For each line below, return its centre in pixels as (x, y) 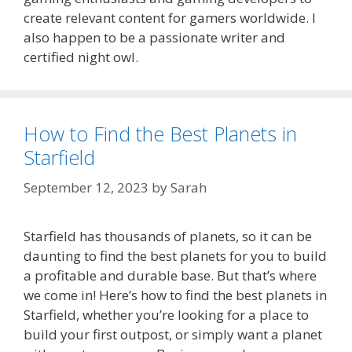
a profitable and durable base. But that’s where (170, 275)
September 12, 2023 (86, 187)
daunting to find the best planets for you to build (175, 255)
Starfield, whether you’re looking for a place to (166, 314)
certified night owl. (81, 57)
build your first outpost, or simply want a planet (173, 334)
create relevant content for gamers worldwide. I (170, 18)
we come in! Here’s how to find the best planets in (175, 295)
